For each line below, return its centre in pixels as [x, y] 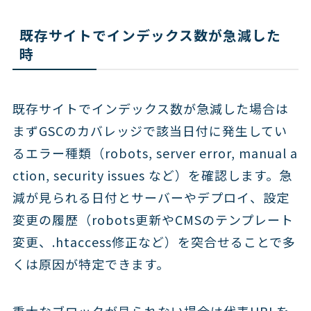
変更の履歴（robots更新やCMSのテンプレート [153, 220]
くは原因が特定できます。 [91, 264]
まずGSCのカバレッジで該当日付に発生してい [150, 131]
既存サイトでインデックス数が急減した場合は [150, 109]
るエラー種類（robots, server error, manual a [155, 153]
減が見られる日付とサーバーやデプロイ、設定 [151, 197]
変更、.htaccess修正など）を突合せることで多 [154, 242]
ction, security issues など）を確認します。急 [152, 175]
